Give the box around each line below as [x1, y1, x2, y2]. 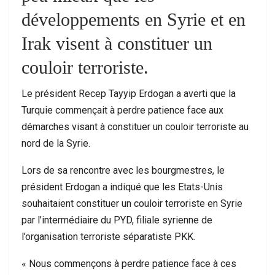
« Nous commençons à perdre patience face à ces [21, 257, 236, 269]
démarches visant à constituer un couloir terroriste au [21, 120, 249, 133]
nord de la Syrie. [21, 137, 90, 149]
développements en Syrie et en [21, 9, 246, 29]
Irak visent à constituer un [21, 33, 212, 53]
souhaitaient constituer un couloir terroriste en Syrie [21, 197, 242, 209]
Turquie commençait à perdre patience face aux [21, 104, 223, 116]
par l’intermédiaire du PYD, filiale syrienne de [21, 214, 212, 226]
